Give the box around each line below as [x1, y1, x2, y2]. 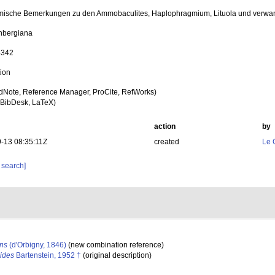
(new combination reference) [66, 241, 164, 249]
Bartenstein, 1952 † [14, 251, 81, 260]
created [153, 137, 179, 146]
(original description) [81, 251, 152, 260]
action [153, 122, 176, 131]
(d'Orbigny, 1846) [7, 241, 66, 249]
